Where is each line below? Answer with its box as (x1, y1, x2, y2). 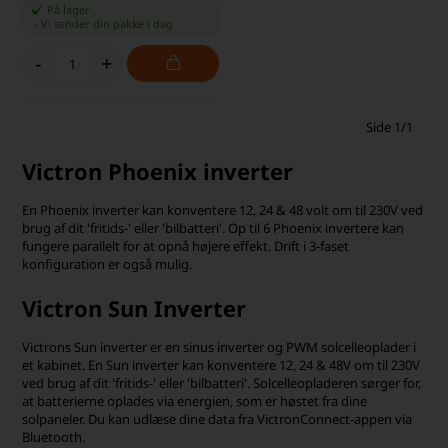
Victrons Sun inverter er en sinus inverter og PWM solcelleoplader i (22, 338, 417, 357)
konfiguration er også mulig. (22, 255, 193, 274)
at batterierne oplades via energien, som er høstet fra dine (22, 392, 368, 411)
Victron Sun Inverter (22, 293, 247, 324)
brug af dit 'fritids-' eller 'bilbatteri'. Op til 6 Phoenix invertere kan (22, 219, 405, 238)
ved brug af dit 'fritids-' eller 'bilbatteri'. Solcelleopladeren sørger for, (22, 374, 422, 393)
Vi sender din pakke (41, 16, 148, 32)
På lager (47, 2, 91, 18)
